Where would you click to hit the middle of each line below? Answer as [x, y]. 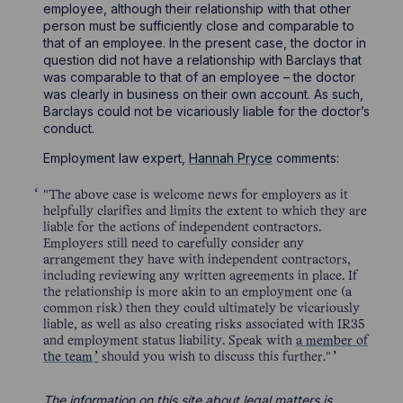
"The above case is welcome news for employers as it [196, 195]
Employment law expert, [116, 157]
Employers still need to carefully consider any [174, 244]
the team [68, 357]
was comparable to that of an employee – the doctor [200, 76]
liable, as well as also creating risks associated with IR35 [205, 325]
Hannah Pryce [231, 157]
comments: [306, 157]
